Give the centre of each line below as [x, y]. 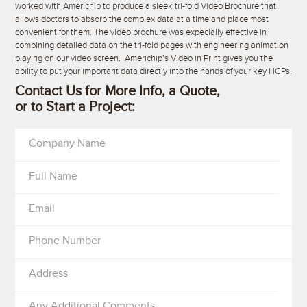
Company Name [67, 144]
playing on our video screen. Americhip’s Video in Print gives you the [144, 58]
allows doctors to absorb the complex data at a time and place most [142, 19]
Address [48, 273]
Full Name [53, 176]
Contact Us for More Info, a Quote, [117, 91]
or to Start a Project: [75, 107]
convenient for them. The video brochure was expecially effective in [140, 32]
